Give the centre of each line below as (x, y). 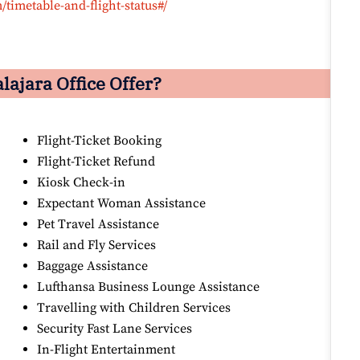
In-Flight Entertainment (106, 350)
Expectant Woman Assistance (122, 204)
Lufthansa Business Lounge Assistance (149, 287)
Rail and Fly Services (97, 245)
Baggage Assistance (93, 266)
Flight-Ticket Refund (96, 162)
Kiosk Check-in (82, 183)
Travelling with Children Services (134, 308)
